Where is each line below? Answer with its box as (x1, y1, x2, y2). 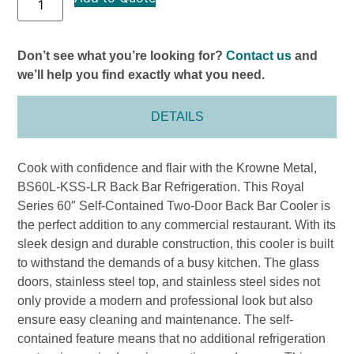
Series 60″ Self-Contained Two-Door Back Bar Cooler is (17, 199, 331, 213)
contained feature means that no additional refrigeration (17, 332, 326, 346)
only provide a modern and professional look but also (17, 294, 314, 308)
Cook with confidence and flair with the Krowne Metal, (17, 161, 318, 175)
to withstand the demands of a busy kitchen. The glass (17, 256, 320, 270)
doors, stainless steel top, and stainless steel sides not (17, 275, 321, 289)
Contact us (226, 48, 292, 62)
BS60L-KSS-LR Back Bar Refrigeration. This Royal (17, 180, 305, 194)
